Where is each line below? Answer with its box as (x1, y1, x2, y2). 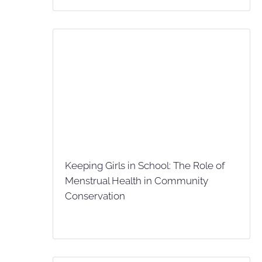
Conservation (65, 190, 125, 202)
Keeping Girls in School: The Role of (65, 160, 225, 172)
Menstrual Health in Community (65, 175, 208, 187)
